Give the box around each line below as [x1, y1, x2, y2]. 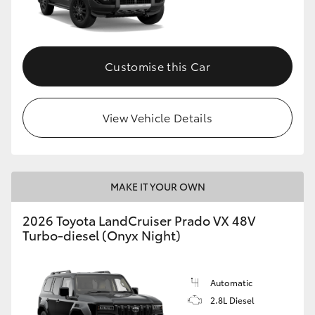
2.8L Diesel [210, 294, 255, 307]
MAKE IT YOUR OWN [110, 179, 205, 194]
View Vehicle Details [102, 109, 213, 126]
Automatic [210, 276, 252, 289]
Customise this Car [105, 58, 210, 75]
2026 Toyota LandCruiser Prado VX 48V [22, 211, 255, 230]
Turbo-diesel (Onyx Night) [22, 226, 181, 245]
